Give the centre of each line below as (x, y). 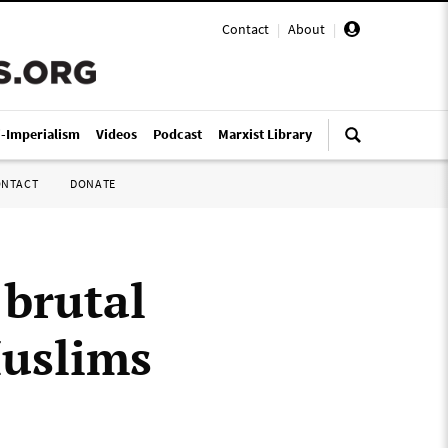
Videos (116, 134)
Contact (245, 29)
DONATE (93, 183)
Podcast (177, 134)
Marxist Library (265, 134)
